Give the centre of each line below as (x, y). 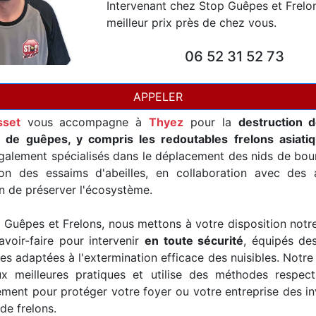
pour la (211, 122)
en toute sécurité (194, 241)
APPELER (158, 97)
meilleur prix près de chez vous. (192, 23)
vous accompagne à (85, 122)
